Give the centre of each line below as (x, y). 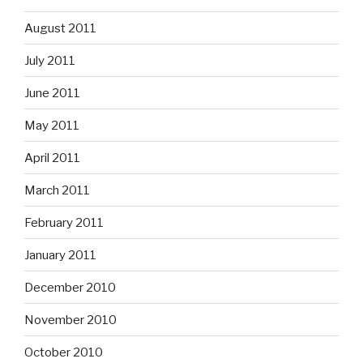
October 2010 (64, 352)
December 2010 (70, 287)
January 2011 (60, 255)
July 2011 (50, 60)
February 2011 (64, 222)
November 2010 (70, 320)
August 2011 (60, 28)
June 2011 (52, 93)
